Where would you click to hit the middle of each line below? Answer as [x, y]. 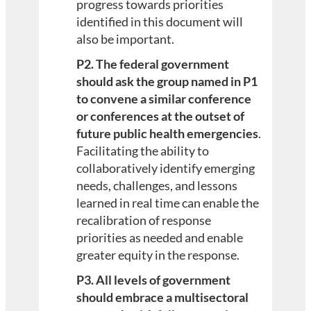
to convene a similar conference [164, 99]
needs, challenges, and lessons [157, 186]
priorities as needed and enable [160, 238]
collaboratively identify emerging [166, 168]
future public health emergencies [168, 134]
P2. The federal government [153, 64]
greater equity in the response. [158, 255]
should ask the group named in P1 [167, 82]
